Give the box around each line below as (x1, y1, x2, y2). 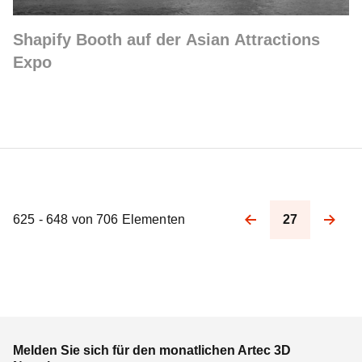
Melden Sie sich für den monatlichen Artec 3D (13, 343, 291, 357)
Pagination (198, 221, 281, 240)
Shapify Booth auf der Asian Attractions (13, 31, 320, 48)
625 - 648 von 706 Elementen (13, 213, 186, 226)
